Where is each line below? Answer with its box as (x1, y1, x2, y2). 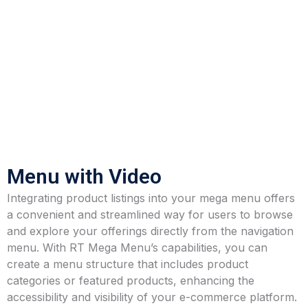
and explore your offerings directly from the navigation (7, 224, 294, 238)
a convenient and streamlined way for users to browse (7, 208, 293, 221)
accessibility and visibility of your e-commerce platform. (7, 290, 297, 304)
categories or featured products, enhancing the (7, 274, 254, 287)
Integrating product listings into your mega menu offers (7, 191, 295, 205)
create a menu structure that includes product (7, 257, 248, 271)
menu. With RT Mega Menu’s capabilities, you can (7, 241, 267, 254)
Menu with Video (7, 164, 162, 188)
